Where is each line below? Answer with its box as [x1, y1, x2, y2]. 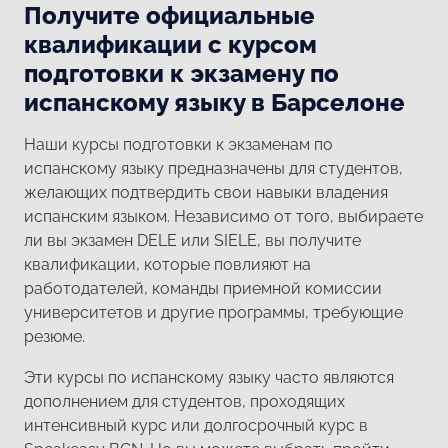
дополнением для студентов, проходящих [24, 391, 345, 411]
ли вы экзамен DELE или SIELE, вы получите [24, 231, 361, 251]
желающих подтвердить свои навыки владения [24, 183, 388, 203]
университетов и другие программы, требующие [24, 303, 403, 323]
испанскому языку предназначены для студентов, [24, 159, 403, 179]
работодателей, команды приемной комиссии [24, 279, 382, 299]
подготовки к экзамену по [24, 58, 339, 88]
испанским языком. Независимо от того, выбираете [24, 207, 423, 227]
